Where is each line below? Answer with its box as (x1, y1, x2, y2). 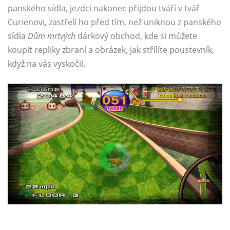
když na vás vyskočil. (8, 58, 85, 70)
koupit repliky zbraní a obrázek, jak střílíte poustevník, (8, 44, 214, 56)
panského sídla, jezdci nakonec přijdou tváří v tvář (8, 3, 200, 14)
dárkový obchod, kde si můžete (75, 30, 197, 42)
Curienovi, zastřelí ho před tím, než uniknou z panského (8, 16, 221, 28)
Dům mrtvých (28, 30, 75, 42)
